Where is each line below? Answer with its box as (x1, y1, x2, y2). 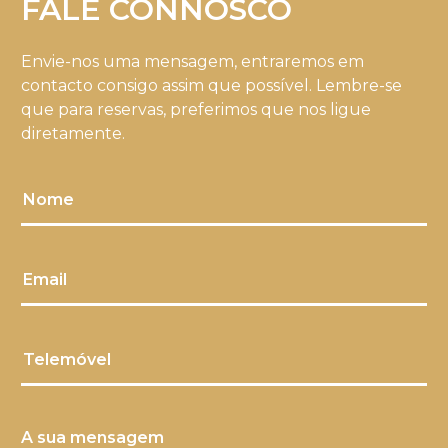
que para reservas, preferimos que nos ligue (21, 100, 371, 120)
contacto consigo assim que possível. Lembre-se (21, 76, 402, 96)
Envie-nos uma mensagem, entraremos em (21, 52, 364, 72)
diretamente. (21, 124, 125, 144)
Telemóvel (23, 350, 111, 370)
